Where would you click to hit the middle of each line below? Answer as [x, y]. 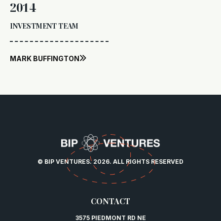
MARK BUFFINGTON [45, 58]
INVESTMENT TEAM [44, 26]
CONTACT [110, 201]
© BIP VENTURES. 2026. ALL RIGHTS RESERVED [110, 161]
